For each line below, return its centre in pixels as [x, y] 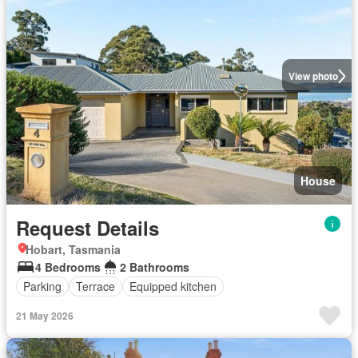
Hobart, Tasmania [73, 249]
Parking [42, 286]
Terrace [95, 286]
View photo [313, 76]
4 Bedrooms [68, 267]
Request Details [88, 227]
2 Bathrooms [155, 267]
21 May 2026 [45, 315]
